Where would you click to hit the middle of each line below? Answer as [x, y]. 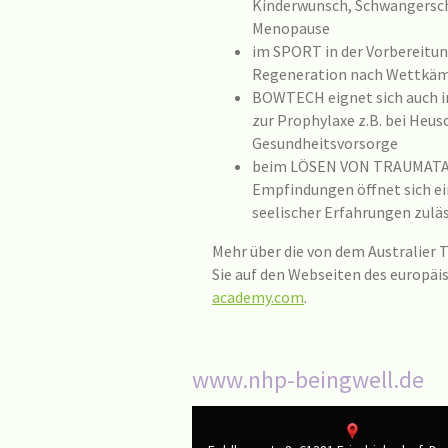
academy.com [258, 296]
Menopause [291, 28]
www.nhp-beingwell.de [310, 379]
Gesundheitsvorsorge [325, 143]
